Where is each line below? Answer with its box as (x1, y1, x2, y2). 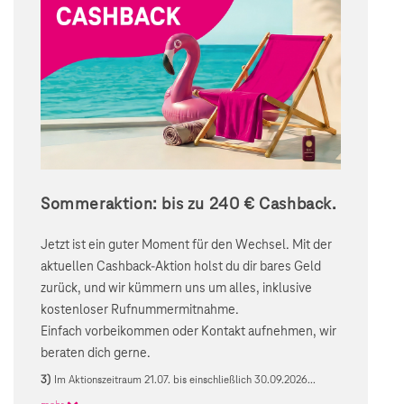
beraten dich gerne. (41, 345, 151, 361)
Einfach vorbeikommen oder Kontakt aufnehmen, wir (41, 324, 336, 339)
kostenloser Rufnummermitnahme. (41, 302, 239, 317)
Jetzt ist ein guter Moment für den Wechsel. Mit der (41, 237, 332, 252)
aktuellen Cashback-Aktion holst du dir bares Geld (41, 259, 321, 274)
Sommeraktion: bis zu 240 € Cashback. (41, 195, 336, 214)
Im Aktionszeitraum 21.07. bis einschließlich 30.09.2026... (54, 373, 317, 386)
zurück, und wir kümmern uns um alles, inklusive (41, 280, 312, 296)
